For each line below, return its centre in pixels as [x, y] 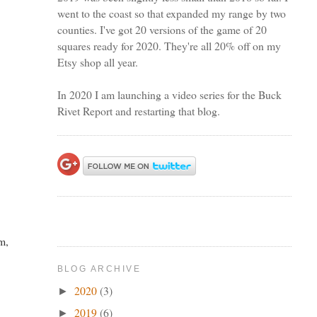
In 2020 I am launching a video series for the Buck [169, 94]
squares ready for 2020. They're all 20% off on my [169, 45]
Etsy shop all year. [97, 62]
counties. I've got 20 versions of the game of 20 [162, 29]
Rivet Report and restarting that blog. [138, 110]
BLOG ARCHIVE [99, 269]
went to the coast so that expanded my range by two [171, 13]
